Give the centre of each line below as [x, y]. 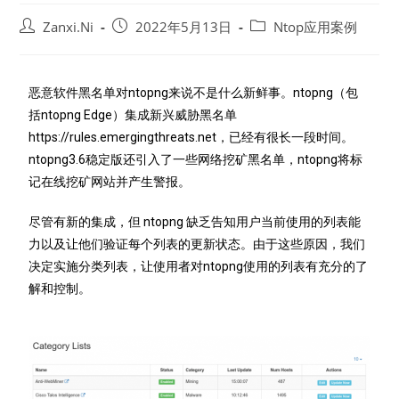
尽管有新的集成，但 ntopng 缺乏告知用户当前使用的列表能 [195, 222]
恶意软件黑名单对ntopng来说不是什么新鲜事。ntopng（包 [194, 93]
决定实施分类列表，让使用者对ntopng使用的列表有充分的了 [199, 266]
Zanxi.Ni [69, 27]
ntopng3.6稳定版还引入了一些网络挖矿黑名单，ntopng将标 [196, 159]
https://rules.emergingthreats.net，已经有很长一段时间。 [191, 137]
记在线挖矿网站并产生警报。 [110, 182]
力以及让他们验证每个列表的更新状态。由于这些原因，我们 [197, 244]
